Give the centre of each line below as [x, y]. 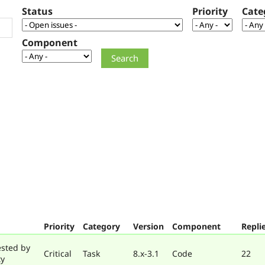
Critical [58, 253]
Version [148, 226]
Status [37, 12]
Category [101, 226]
